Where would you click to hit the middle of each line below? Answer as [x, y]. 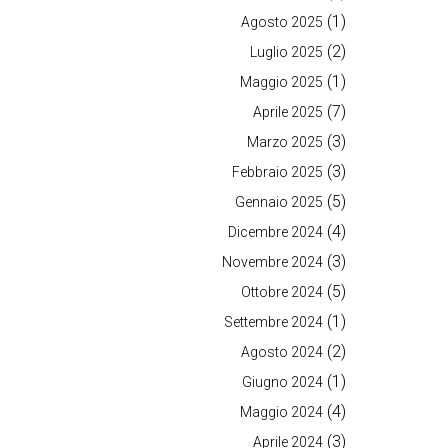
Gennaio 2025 [279, 202]
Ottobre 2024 [282, 292]
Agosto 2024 [282, 352]
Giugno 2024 [282, 382]
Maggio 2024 [281, 412]
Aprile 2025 [288, 112]
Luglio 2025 [286, 52]
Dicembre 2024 [275, 232]
